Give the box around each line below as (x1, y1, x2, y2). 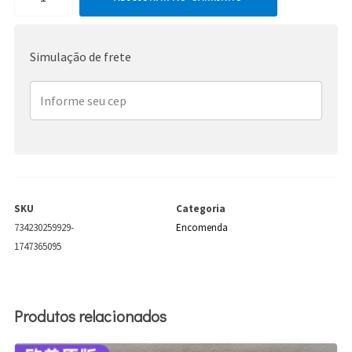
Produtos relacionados (13, 306, 167, 327)
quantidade (13, 27, 73, 44)
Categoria (175, 202, 225, 216)
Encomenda (175, 221, 228, 235)
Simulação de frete (29, 49, 131, 65)
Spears (13, 4, 49, 20)
